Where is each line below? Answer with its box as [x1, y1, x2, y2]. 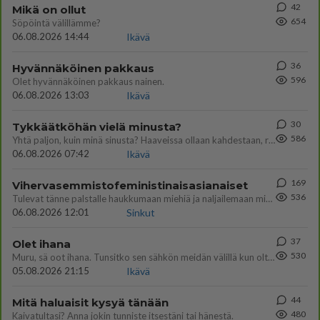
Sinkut [126, 206, 155, 219]
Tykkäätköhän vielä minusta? [12, 120, 181, 134]
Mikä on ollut [12, 3, 86, 16]
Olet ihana [12, 237, 71, 251]
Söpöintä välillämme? [12, 17, 101, 29]
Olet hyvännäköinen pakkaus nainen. [12, 76, 164, 87]
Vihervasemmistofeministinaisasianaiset [12, 179, 248, 192]
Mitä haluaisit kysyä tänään [12, 296, 169, 309]
